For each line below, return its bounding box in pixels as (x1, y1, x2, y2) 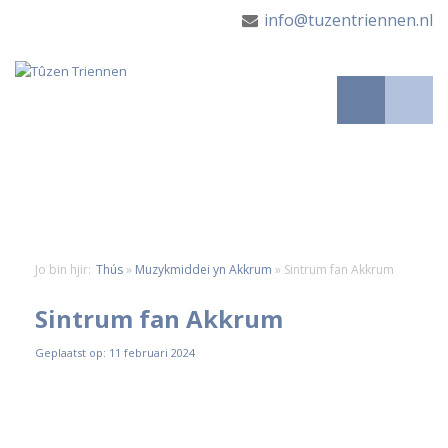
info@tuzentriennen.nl (264, 9, 433, 31)
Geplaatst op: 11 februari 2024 (35, 345, 195, 360)
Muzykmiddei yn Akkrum (135, 261, 272, 278)
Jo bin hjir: (35, 261, 91, 278)
